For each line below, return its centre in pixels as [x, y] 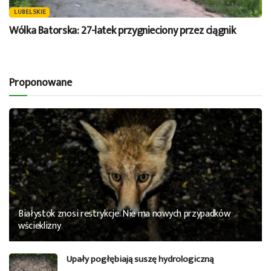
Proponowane [41, 83]
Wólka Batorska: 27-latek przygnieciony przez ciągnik [122, 31]
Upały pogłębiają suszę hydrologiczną [140, 259]
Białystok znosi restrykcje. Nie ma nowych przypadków [124, 214]
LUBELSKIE [30, 12]
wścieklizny [40, 226]
